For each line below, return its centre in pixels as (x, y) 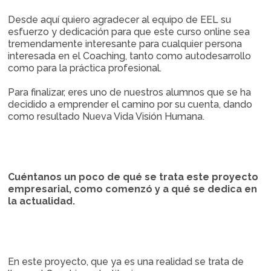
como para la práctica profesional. (85, 68)
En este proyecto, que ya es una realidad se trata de (126, 262)
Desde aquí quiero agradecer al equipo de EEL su (120, 20)
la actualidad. (42, 201)
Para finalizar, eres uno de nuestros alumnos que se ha (130, 92)
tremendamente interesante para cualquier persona (125, 44)
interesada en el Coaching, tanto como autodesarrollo (130, 56)
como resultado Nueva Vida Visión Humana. (106, 116)
